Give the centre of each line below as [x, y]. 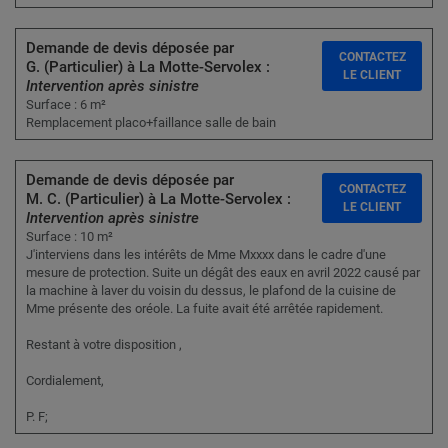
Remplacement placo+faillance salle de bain [151, 123]
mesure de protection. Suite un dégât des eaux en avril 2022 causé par [223, 273]
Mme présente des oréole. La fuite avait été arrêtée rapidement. [204, 309]
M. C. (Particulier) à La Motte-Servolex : [158, 199]
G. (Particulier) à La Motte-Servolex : [148, 67]
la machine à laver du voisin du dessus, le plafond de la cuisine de [211, 291]
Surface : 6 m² [66, 105]
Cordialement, [65, 381]
